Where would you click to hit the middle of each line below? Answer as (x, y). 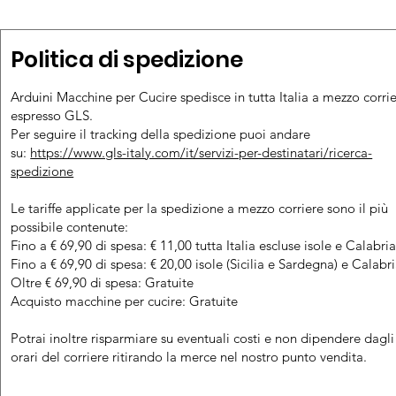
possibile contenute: (70, 226)
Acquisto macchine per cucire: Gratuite (125, 301)
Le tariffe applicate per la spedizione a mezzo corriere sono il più (200, 208)
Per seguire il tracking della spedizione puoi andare (161, 133)
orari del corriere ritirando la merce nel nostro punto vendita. (189, 356)
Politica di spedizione (127, 59)
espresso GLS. (52, 115)
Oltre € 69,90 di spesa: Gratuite (103, 282)
